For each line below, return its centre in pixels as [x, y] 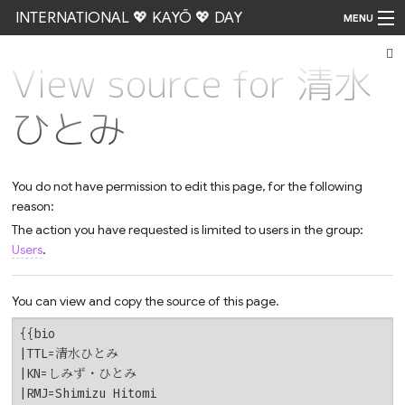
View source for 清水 [192, 84]
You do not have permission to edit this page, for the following [188, 187]
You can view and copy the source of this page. [146, 301]
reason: [33, 207]
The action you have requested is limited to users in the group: [188, 229]
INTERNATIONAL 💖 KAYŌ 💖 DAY [128, 18]
